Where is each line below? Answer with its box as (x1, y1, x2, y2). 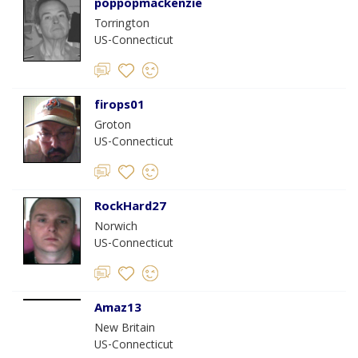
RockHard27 (94, 197, 166, 218)
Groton (94, 117, 131, 136)
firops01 (94, 96, 145, 117)
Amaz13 (94, 299, 141, 320)
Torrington (94, 15, 149, 34)
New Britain (94, 320, 155, 339)
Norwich (94, 218, 137, 237)
